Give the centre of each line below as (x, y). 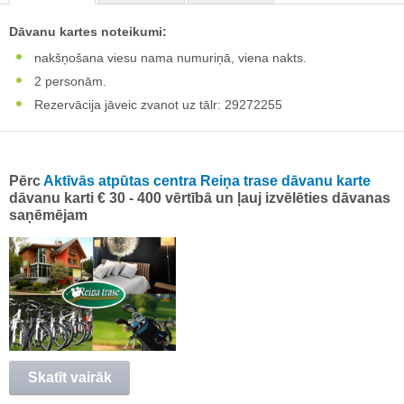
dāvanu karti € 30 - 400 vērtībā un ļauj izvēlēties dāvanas (200, 198)
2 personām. (69, 82)
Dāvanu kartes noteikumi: (88, 32)
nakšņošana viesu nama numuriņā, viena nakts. (169, 58)
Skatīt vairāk (69, 378)
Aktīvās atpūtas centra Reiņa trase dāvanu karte (207, 181)
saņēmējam (48, 216)
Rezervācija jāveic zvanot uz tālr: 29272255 (156, 105)
